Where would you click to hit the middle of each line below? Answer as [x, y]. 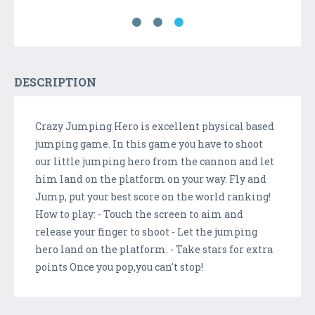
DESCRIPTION [55, 82]
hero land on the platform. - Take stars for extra [154, 250]
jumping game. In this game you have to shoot [149, 144]
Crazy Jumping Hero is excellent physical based [155, 127]
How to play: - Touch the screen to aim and [139, 214]
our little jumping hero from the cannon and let [155, 162]
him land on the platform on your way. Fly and [151, 179]
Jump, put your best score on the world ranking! [153, 197]
